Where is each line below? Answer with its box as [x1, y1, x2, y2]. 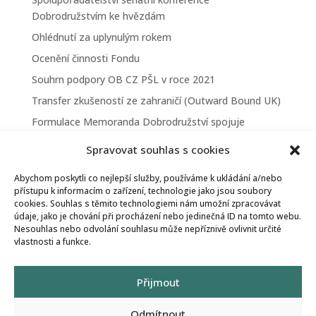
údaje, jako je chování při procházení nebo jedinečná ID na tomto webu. [14, 210, 301, 222]
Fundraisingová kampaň [31, 157, 142, 171]
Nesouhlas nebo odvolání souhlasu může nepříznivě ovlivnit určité [14, 223, 281, 235]
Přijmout [136, 274, 180, 289]
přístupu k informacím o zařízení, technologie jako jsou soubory [14, 185, 272, 197]
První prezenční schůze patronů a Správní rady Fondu [31, 136, 276, 150]
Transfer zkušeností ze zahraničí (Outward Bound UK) [31, 94, 281, 107]
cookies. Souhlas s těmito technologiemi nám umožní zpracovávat [14, 197, 281, 209]
